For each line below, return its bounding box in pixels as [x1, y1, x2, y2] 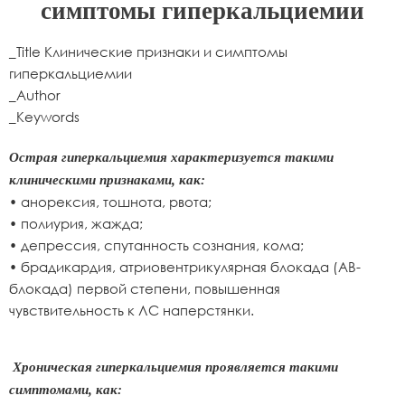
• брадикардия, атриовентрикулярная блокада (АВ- [9, 259, 361, 275]
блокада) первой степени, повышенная [9, 280, 280, 297]
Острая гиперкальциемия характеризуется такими [9, 150, 334, 165]
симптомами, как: [9, 382, 122, 397]
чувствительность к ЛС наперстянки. [9, 302, 254, 318]
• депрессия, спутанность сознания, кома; [9, 237, 304, 253]
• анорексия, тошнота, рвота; [9, 193, 212, 210]
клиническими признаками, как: [9, 173, 205, 187]
